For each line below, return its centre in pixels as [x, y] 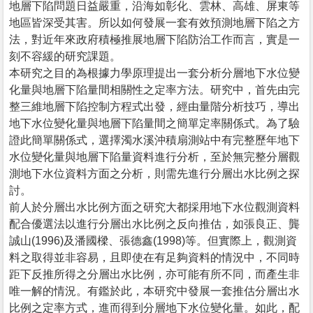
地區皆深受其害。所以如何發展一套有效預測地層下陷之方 [154, 22]
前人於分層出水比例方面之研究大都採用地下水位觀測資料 [154, 207]
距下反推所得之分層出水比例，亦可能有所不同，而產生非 [154, 274]
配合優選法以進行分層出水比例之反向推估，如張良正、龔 [154, 224]
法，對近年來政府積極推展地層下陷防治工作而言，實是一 [154, 39]
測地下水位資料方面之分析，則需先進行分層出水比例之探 [154, 173]
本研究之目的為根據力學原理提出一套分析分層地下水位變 [154, 73]
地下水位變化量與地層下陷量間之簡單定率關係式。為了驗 [154, 123]
